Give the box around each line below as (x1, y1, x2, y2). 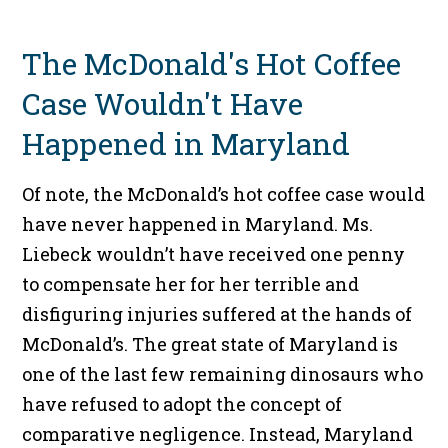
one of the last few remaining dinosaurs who (22, 362, 424, 387)
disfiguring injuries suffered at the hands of (22, 302, 413, 327)
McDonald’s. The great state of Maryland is (22, 332, 399, 357)
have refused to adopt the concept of (22, 392, 343, 417)
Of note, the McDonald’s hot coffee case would (22, 182, 426, 207)
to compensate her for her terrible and (22, 272, 360, 297)
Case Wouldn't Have (22, 84, 304, 124)
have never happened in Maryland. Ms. (22, 212, 374, 237)
